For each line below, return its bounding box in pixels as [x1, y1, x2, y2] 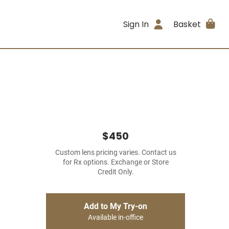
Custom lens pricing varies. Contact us [55, 148, 176, 157]
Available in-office [88, 213, 143, 222]
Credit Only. [97, 168, 134, 176]
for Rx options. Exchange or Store [62, 158, 169, 167]
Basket [173, 18, 201, 30]
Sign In [123, 18, 149, 30]
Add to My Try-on [84, 201, 147, 211]
